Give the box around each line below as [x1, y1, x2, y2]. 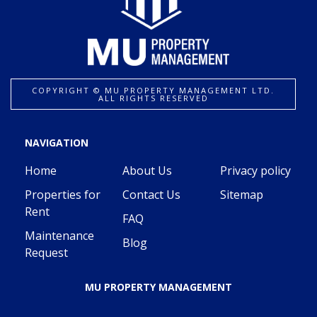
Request [25, 245, 68, 261]
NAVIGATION [25, 136, 88, 150]
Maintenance [25, 228, 94, 244]
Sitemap [220, 187, 263, 203]
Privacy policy [220, 163, 291, 179]
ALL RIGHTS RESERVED [98, 93, 209, 104]
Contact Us [122, 187, 180, 203]
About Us [122, 163, 172, 179]
